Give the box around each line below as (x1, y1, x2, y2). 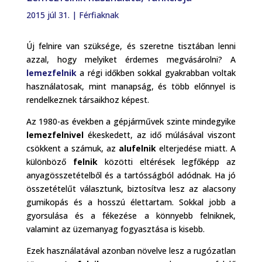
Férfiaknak (78, 9, 119, 20)
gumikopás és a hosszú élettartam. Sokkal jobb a (26, 196, 236, 208)
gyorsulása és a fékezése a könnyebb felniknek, (26, 209, 236, 221)
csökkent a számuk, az (26, 142, 119, 154)
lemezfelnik (26, 67, 77, 78)
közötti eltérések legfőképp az (97, 156, 236, 167)
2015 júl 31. (26, 9, 70, 20)
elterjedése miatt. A (156, 142, 236, 154)
